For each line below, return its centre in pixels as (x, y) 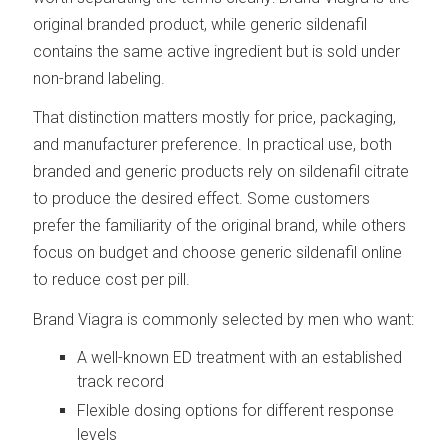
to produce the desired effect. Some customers (202, 199)
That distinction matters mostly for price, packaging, (215, 118)
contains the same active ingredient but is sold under (217, 51)
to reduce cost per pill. (112, 280)
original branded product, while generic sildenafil (200, 24)
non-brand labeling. (99, 78)
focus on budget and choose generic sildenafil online (218, 253)
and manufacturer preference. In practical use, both (213, 145)
